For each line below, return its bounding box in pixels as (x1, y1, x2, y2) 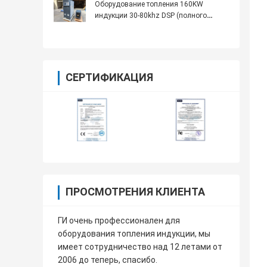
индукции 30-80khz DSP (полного (95, 11, 207, 20)
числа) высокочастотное (95, 23, 178, 32)
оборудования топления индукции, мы (58, 229, 210, 239)
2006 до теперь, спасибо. (58, 255, 157, 265)
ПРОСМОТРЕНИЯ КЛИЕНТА (66, 185, 205, 198)
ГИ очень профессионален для (58, 216, 180, 226)
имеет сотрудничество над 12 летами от (58, 242, 222, 252)
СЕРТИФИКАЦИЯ (66, 71, 153, 84)
